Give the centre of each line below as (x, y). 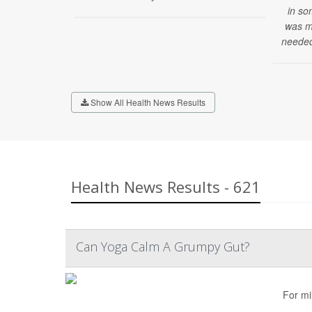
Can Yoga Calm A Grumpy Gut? (163, 247)
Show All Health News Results (147, 102)
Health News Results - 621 (166, 187)
